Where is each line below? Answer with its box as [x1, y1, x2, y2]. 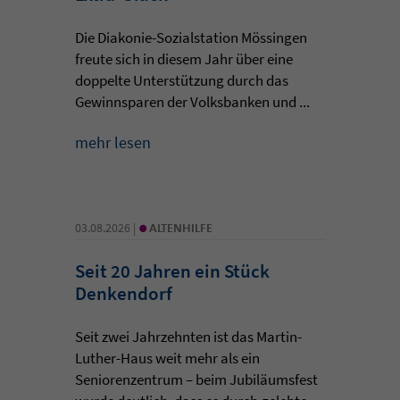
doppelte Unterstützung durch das [75, 70, 288, 90]
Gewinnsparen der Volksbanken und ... [75, 91, 310, 112]
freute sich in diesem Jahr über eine [75, 48, 293, 69]
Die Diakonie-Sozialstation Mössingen [75, 27, 307, 47]
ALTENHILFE [149, 219, 212, 236]
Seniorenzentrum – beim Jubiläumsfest [75, 369, 318, 389]
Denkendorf [75, 280, 172, 305]
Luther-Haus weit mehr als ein [75, 347, 260, 368]
